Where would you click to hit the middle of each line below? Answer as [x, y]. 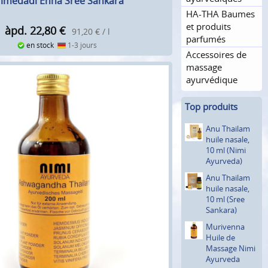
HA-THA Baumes [220, 13]
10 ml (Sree [225, 199]
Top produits [211, 107]
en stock [41, 45]
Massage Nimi [231, 248]
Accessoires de [216, 54]
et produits [208, 26]
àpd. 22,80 [30, 31]
